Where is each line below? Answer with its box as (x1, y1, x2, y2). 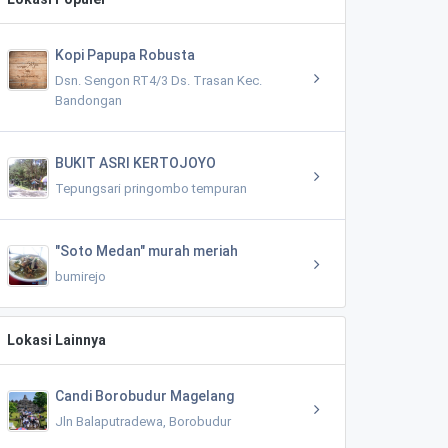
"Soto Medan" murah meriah (55, 243, 238, 259)
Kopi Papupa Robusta (55, 47, 195, 63)
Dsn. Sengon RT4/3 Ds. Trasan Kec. (55, 73, 262, 88)
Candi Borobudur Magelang (55, 388, 234, 404)
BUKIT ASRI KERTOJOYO (55, 155, 216, 171)
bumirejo (55, 269, 106, 284)
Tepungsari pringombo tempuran (55, 181, 247, 196)
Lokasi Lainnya (7, 332, 106, 348)
